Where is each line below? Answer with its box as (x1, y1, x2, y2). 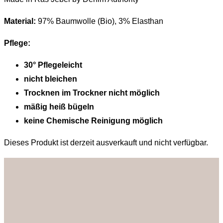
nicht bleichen (24, 74, 77, 83)
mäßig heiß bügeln (24, 102, 94, 111)
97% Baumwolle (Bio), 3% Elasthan (36, 16, 163, 25)
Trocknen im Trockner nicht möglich (24, 88, 160, 97)
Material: (4, 16, 36, 25)
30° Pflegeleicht (24, 60, 82, 69)
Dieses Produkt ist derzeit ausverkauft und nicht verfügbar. (4, 138, 208, 147)
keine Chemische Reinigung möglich (24, 116, 163, 125)
